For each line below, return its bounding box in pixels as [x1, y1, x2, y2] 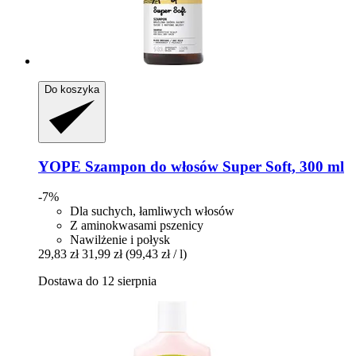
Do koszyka [44, 83, 99, 95]
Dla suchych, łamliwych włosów [70, 204, 234, 219]
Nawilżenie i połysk [70, 233, 170, 247]
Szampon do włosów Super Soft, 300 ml [81, 157, 344, 175]
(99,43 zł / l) [126, 247, 187, 261]
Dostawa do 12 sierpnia [38, 274, 157, 288]
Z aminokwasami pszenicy [70, 219, 203, 233]
